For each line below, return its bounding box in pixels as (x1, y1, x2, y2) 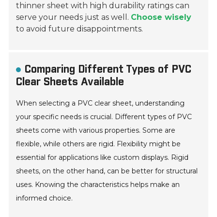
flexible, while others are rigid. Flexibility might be (16, 139, 181, 149)
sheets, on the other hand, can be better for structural (16, 167, 198, 176)
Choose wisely (131, 13, 192, 22)
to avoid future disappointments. (16, 24, 143, 34)
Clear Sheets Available (16, 75, 124, 90)
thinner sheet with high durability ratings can (16, 1, 190, 11)
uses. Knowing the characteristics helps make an (16, 180, 180, 189)
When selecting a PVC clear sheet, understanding (16, 99, 185, 108)
